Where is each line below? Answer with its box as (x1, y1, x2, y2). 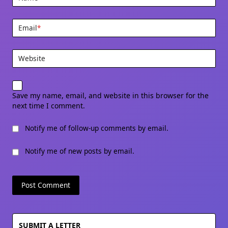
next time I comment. (12, 100, 85, 110)
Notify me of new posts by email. (25, 146, 134, 156)
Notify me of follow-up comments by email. (25, 123, 168, 133)
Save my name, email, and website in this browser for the (12, 90, 209, 100)
